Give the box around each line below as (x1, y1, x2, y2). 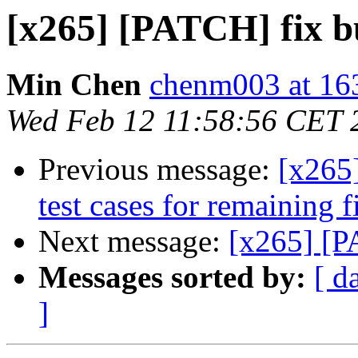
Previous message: (38, 152, 278, 187)
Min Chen (6, 67, 141, 102)
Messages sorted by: (38, 260, 306, 295)
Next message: (38, 224, 229, 259)
